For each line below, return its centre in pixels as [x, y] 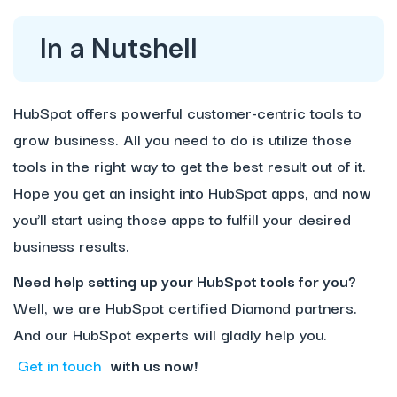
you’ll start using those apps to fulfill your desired [182, 219]
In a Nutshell [119, 49]
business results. [71, 245]
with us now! [152, 365]
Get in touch [60, 365]
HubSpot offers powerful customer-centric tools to [187, 113]
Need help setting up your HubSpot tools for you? [185, 281]
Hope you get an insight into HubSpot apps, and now [192, 192]
